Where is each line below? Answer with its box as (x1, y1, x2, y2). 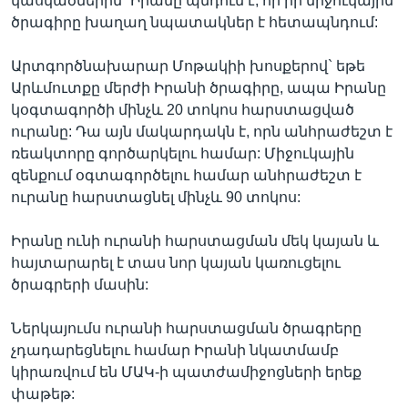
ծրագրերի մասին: (11, 277, 148, 292)
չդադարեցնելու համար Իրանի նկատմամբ (11, 342, 339, 358)
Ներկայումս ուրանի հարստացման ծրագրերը (11, 321, 362, 336)
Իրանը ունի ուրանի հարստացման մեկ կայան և (11, 233, 379, 249)
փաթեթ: (11, 386, 75, 402)
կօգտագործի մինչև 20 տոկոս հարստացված (11, 102, 354, 117)
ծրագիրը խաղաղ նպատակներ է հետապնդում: (11, 15, 378, 30)
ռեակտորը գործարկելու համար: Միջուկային (11, 146, 354, 161)
